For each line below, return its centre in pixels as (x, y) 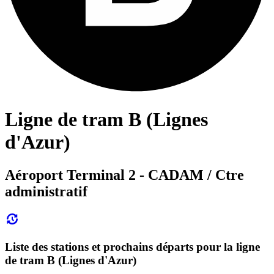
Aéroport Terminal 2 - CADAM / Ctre (124, 175)
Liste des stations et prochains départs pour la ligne (132, 247)
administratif (46, 191)
